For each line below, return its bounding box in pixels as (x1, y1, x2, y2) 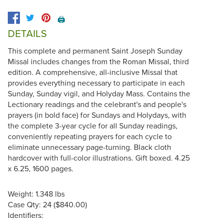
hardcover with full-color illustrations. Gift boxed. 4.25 (8, 152, 190, 163)
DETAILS (8, 26, 47, 40)
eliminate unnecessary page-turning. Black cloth (8, 141, 171, 152)
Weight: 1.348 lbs (8, 188, 65, 199)
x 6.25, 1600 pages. (8, 163, 73, 174)
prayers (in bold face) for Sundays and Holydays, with (8, 109, 186, 120)
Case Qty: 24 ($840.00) (8, 199, 87, 210)
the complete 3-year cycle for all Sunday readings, (8, 120, 178, 131)
